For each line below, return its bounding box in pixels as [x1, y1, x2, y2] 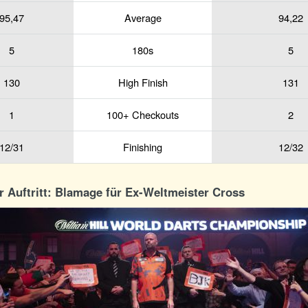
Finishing [123, 139, 162, 154]
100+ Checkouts [107, 107, 179, 122]
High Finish [118, 74, 168, 89]
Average [124, 10, 162, 25]
